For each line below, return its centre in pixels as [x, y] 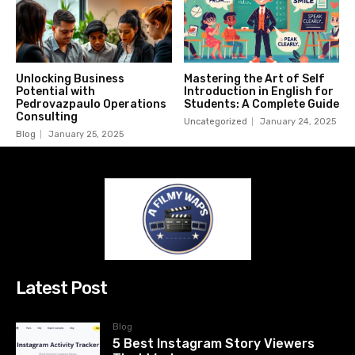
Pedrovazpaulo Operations [91, 105]
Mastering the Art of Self [254, 79]
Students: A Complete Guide [261, 105]
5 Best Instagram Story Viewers [214, 344]
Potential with [55, 92]
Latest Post [61, 288]
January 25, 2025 [86, 135]
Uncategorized [215, 122]
